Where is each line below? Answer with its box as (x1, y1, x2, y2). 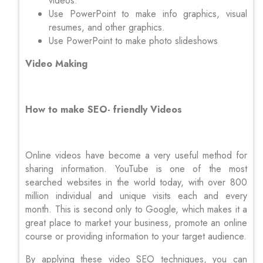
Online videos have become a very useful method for (25, 148, 247, 162)
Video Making (25, 56, 90, 70)
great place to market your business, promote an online (25, 215, 247, 230)
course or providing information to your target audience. (25, 229, 247, 243)
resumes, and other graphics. (49, 20, 165, 34)
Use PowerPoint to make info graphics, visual (49, 6, 247, 21)
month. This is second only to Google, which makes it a (25, 202, 247, 216)
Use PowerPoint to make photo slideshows (49, 33, 218, 48)
